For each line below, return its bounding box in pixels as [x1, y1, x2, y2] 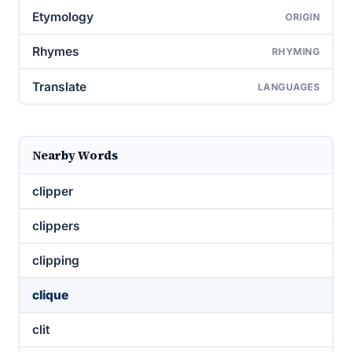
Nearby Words [32, 147, 118, 163]
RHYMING [271, 46, 320, 57]
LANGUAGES [257, 80, 320, 93]
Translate [32, 79, 86, 94]
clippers [32, 218, 80, 233]
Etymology [32, 9, 93, 24]
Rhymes [32, 44, 79, 59]
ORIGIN [285, 11, 320, 23]
